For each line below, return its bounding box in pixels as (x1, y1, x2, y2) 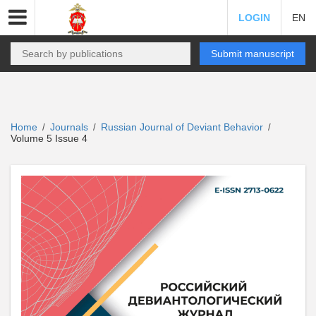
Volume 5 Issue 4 (11, 133, 87, 144)
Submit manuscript (211, 48, 294, 59)
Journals (50, 121, 88, 133)
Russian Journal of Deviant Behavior (101, 121, 266, 133)
